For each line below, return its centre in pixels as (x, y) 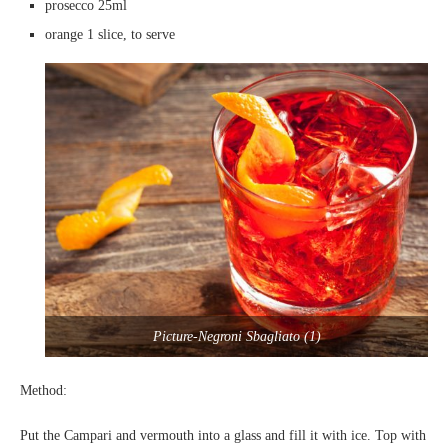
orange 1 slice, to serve (110, 35)
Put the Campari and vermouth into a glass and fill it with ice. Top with (223, 435)
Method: (43, 390)
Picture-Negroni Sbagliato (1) (236, 336)
